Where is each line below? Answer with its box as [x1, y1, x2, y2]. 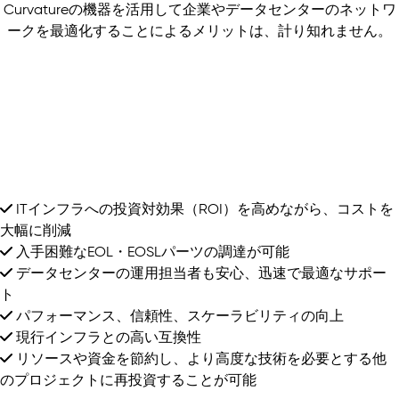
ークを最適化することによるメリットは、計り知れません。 [7, 22, 392, 39]
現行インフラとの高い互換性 [12, 329, 201, 346]
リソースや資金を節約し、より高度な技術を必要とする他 [12, 350, 387, 367]
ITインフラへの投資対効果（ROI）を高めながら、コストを [12, 200, 394, 217]
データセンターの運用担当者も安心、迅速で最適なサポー [12, 265, 387, 281]
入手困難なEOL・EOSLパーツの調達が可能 [12, 243, 289, 260]
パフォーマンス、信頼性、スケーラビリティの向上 [12, 307, 344, 324]
